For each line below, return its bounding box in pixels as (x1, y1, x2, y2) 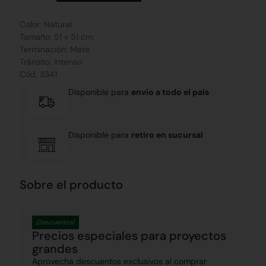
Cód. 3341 (20, 69, 57, 80)
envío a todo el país (131, 87, 210, 98)
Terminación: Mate (20, 44, 90, 55)
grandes (32, 241, 78, 257)
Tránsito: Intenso (20, 56, 82, 68)
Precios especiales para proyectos (32, 228, 226, 244)
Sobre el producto (20, 177, 123, 193)
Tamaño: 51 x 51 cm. (20, 31, 94, 43)
